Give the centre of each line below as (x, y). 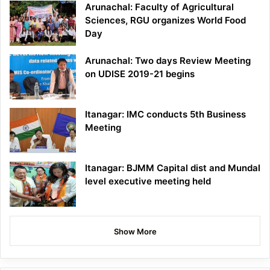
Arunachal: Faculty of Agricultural (159, 7)
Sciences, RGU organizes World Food (165, 20)
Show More (135, 232)
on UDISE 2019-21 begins (141, 74)
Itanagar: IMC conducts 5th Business (165, 115)
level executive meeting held (148, 181)
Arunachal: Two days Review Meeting (168, 61)
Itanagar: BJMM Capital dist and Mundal (173, 168)
